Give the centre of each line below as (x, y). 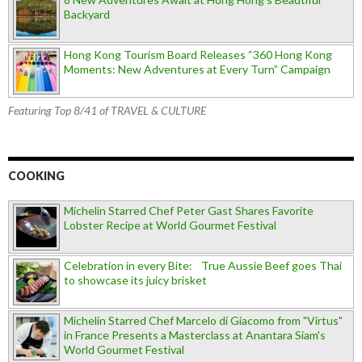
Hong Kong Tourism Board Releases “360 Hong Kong (198, 54)
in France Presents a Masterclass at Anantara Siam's (195, 335)
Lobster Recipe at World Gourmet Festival (170, 225)
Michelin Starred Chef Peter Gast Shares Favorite (189, 210)
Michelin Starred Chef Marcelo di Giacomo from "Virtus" (203, 320)
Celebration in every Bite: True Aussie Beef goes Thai (203, 265)
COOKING (36, 175)
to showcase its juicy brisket (135, 280)
